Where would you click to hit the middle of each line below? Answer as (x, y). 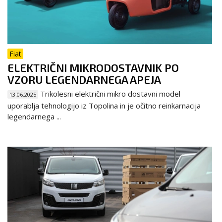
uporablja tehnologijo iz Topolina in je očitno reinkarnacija (104, 105)
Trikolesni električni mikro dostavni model (109, 93)
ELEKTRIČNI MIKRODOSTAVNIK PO (93, 67)
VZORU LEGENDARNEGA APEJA (84, 79)
